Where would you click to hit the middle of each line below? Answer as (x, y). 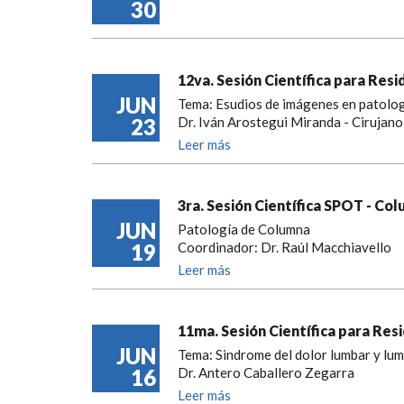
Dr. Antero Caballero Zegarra (266, 372)
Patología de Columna (244, 229)
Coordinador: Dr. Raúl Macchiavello (285, 247)
